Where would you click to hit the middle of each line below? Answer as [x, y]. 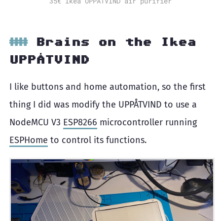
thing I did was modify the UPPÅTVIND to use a [103, 104]
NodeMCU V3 [36, 122]
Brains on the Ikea [116, 41]
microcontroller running [147, 122]
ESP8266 [80, 122]
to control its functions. [97, 140]
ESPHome [29, 140]
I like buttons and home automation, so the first [108, 87]
